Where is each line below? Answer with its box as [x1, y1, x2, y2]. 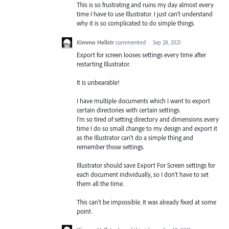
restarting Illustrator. [77, 59, 130, 68]
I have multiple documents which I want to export [77, 96, 210, 105]
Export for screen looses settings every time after [77, 50, 206, 59]
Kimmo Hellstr [77, 38, 114, 46]
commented [116, 38, 147, 46]
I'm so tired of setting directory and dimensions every [77, 114, 219, 123]
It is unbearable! [77, 78, 119, 86]
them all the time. [77, 179, 124, 188]
